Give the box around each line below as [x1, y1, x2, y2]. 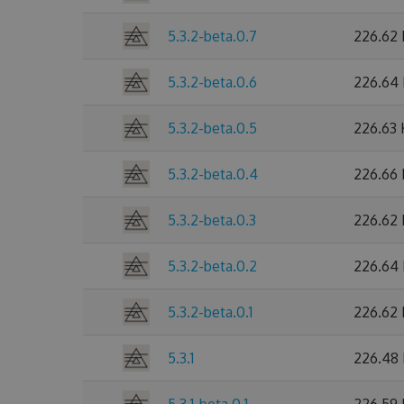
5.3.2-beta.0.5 [168, 119, 257, 137]
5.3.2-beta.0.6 [168, 73, 257, 91]
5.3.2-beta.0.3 [168, 211, 256, 229]
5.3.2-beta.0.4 [168, 165, 258, 183]
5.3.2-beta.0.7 [168, 27, 257, 45]
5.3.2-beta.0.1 [168, 303, 252, 321]
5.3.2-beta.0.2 [168, 257, 257, 275]
